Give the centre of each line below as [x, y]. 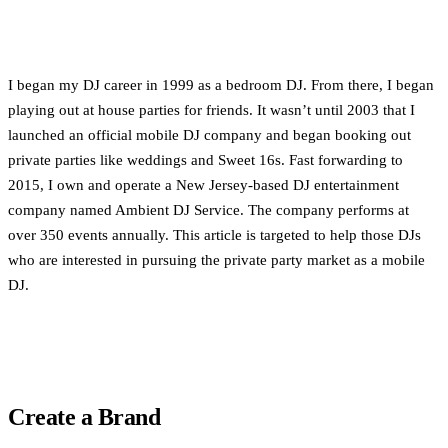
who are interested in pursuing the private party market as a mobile [216, 260]
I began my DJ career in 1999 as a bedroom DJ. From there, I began [221, 85]
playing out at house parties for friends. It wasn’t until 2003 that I [211, 110]
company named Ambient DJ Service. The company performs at [208, 210]
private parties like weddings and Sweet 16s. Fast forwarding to [205, 160]
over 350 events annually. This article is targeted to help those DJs [214, 235]
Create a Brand [84, 417]
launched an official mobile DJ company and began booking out [209, 135]
